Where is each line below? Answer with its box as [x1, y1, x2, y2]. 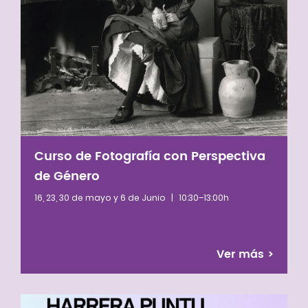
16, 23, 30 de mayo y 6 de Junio [34, 191, 168, 203]
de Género [34, 166, 100, 186]
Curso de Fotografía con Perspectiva [34, 146, 265, 166]
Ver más [217, 245, 267, 263]
